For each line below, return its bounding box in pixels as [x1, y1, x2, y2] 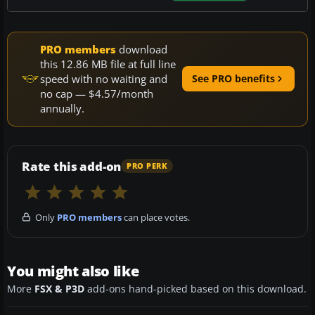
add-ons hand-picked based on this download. [84, 282, 307, 295]
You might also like [7, 261, 139, 281]
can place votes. [122, 210, 190, 224]
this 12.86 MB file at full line [40, 56, 176, 71]
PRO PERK [127, 161, 168, 172]
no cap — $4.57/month [40, 86, 153, 101]
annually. [40, 101, 84, 115]
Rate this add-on [22, 157, 122, 174]
